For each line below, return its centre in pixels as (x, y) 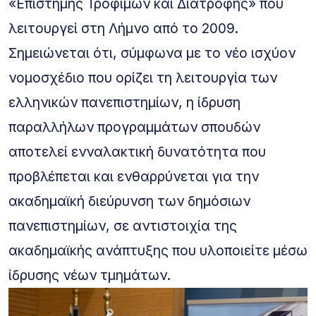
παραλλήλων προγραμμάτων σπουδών (134, 127)
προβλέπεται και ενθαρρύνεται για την (134, 176)
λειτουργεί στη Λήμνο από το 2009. (123, 28)
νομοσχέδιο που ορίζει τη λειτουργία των (143, 77)
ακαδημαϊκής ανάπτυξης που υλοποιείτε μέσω (158, 250)
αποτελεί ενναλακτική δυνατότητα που (137, 151)
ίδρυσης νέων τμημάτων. (90, 275)
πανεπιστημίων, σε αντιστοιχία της (123, 225)
